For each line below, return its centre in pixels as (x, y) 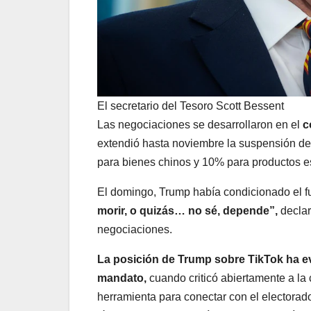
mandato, (122, 278)
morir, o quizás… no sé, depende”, (187, 210)
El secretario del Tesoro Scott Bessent (191, 106)
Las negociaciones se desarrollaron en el (200, 124)
